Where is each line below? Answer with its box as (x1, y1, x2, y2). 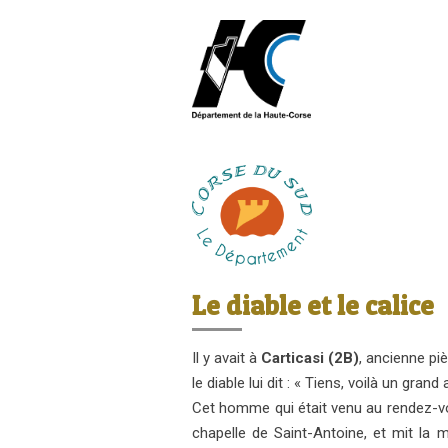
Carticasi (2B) (261, 349, 359, 368)
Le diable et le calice (192, 289, 434, 323)
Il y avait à (192, 349, 261, 368)
